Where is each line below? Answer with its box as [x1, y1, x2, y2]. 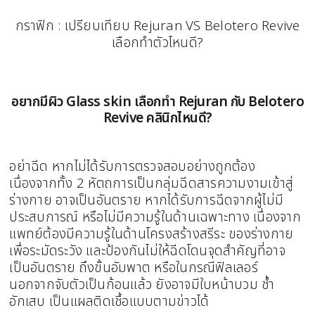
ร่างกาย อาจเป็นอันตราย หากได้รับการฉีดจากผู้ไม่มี [9, 190, 284, 210]
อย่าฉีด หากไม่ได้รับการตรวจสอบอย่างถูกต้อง [9, 156, 255, 176]
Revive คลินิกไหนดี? [103, 108, 212, 129]
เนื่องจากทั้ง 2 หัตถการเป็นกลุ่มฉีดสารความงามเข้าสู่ [9, 173, 294, 193]
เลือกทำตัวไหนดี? [112, 33, 203, 53]
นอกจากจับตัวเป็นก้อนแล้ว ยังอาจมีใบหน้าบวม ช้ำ [9, 274, 275, 295]
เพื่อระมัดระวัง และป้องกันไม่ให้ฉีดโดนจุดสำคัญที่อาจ [9, 240, 285, 261]
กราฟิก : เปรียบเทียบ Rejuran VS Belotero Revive [15, 16, 300, 37]
